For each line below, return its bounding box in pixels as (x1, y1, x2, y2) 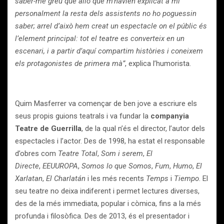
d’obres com (15, 149, 58, 158)
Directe (15, 161, 39, 170)
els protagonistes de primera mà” (15, 59, 125, 68)
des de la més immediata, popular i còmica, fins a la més (15, 199, 201, 208)
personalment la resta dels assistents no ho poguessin (15, 9, 196, 18)
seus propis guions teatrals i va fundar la (15, 111, 150, 120)
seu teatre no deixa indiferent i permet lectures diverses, (15, 186, 199, 195)
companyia (150, 111, 189, 120)
